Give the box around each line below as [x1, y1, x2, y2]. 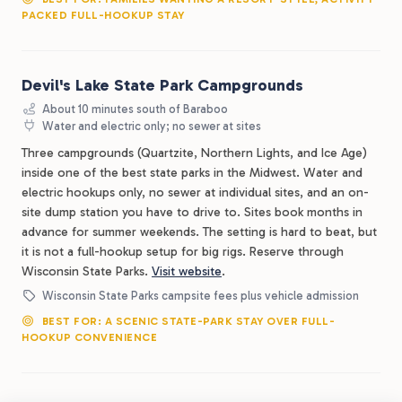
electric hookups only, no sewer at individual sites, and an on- [22, 185, 369, 200]
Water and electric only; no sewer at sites [39, 119, 262, 133]
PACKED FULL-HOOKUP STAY [22, 9, 185, 22]
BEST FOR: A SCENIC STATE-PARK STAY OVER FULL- [39, 315, 335, 328]
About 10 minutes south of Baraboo [39, 102, 229, 116]
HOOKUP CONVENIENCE [22, 331, 157, 344]
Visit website [152, 264, 222, 279]
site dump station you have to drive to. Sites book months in [22, 205, 363, 220]
